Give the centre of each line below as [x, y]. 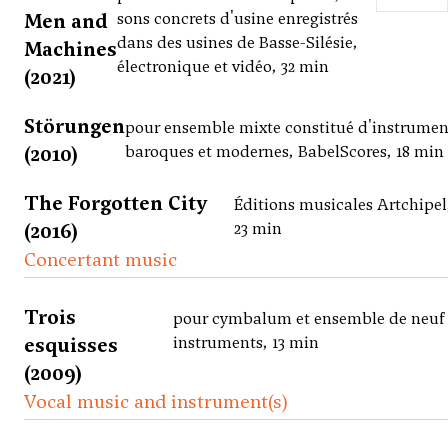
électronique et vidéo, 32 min [223, 67]
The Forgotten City [115, 203]
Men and [66, 21]
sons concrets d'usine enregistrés [237, 19]
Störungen [74, 126]
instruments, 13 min [246, 343]
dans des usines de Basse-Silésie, [237, 43]
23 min [257, 229]
